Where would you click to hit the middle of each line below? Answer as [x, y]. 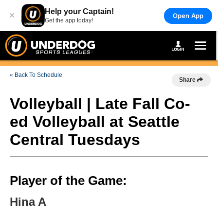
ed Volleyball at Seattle [95, 122]
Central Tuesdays [75, 140]
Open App [188, 15]
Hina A [28, 202]
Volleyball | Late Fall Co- [100, 104]
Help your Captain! [79, 11]
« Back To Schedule [36, 75]
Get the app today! [69, 20]
